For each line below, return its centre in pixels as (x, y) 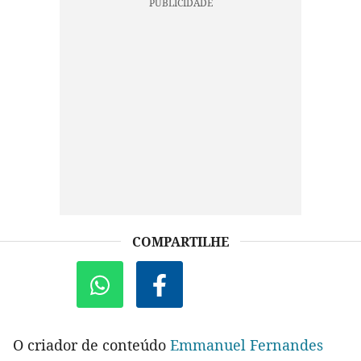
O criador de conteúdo (91, 345)
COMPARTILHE (180, 242)
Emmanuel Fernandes (247, 345)
